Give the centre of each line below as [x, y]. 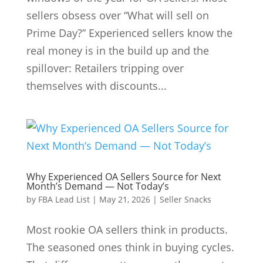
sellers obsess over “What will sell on [117, 16]
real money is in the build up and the [117, 51]
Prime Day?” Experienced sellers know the [129, 33]
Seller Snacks [185, 200]
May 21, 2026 [124, 200]
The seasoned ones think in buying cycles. [130, 247]
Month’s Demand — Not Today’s [97, 186]
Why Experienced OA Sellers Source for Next [124, 177]
